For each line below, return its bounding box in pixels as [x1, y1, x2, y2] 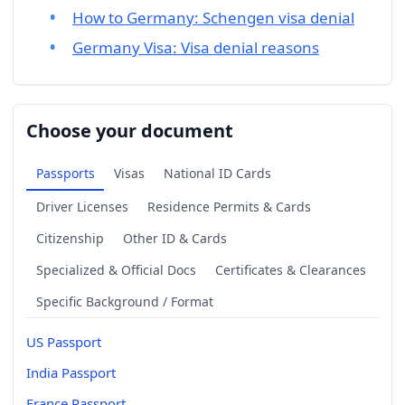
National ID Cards [163, 164, 271, 182]
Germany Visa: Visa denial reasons [72, 37, 319, 59]
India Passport [26, 363, 116, 381]
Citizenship [35, 229, 104, 247]
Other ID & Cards [122, 229, 227, 247]
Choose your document [26, 118, 233, 143]
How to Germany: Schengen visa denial [72, 6, 354, 28]
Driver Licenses [35, 197, 128, 215]
